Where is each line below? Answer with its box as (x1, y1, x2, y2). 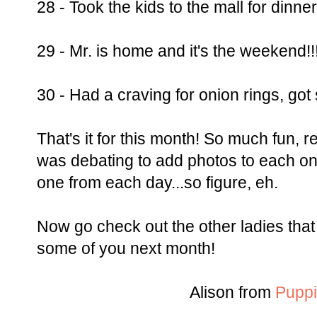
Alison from (190, 284, 275, 302)
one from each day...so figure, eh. (37, 174, 278, 192)
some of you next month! (37, 240, 215, 258)
